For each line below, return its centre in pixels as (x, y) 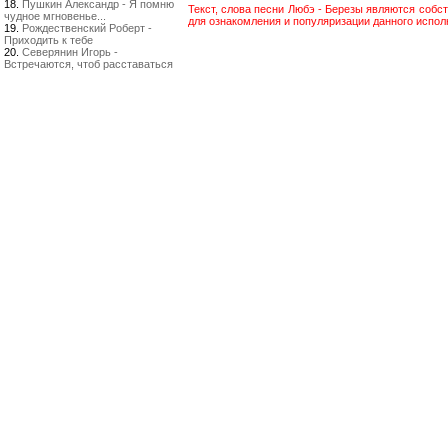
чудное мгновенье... (55, 16)
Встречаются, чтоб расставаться (88, 64)
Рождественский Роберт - (87, 28)
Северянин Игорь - (70, 52)
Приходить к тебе (48, 40)
